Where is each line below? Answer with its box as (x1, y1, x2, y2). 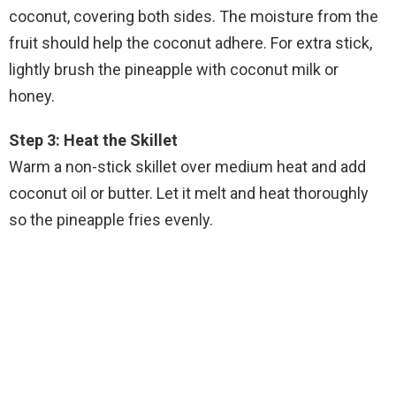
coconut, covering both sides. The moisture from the (9, 7, 378, 27)
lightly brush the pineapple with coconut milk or (9, 60, 339, 80)
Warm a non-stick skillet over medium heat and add (9, 157, 366, 177)
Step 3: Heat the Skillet (9, 131, 178, 150)
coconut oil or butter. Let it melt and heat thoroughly (9, 184, 369, 203)
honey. (9, 87, 55, 106)
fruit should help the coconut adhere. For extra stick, (9, 34, 372, 53)
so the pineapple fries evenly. (9, 210, 213, 230)
